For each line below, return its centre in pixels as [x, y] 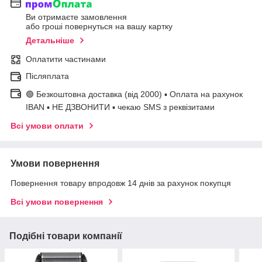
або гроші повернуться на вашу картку [99, 27]
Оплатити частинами [66, 59]
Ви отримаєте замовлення [76, 17]
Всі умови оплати [47, 126]
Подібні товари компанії [66, 236]
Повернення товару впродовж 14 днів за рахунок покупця [121, 183]
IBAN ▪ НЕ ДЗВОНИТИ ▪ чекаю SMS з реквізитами [120, 107]
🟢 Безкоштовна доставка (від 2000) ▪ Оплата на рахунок [134, 94]
